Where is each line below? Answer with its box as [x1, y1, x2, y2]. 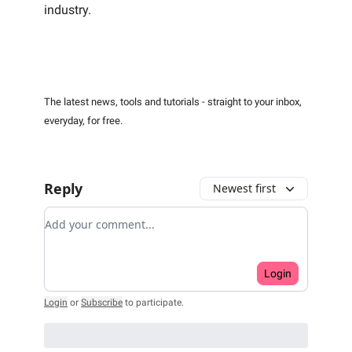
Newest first [213, 181, 276, 196]
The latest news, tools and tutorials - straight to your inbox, [44, 96, 302, 108]
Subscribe [81, 297, 123, 309]
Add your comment [44, 207, 159, 225]
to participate [125, 297, 181, 309]
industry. [44, 2, 91, 18]
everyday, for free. [44, 115, 123, 127]
